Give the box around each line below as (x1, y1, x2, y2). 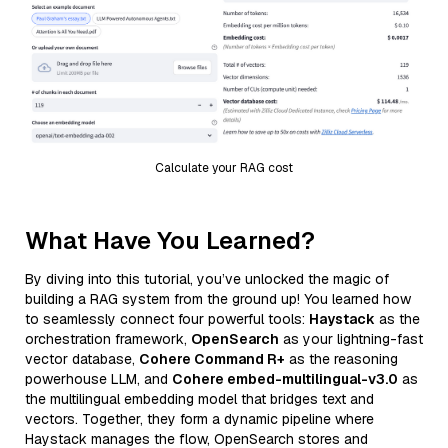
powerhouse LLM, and (25, 369, 172, 388)
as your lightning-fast (279, 329, 423, 348)
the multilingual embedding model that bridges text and (25, 389, 374, 408)
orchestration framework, (25, 329, 191, 348)
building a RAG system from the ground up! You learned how (25, 289, 411, 308)
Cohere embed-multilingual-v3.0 (172, 369, 398, 388)
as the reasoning (285, 349, 398, 368)
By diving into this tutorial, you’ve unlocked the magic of (25, 269, 389, 288)
